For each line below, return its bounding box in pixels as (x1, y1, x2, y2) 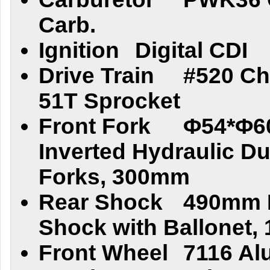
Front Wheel (39, 240, 168, 265)
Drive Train (39, 63, 154, 88)
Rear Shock (39, 190, 163, 215)
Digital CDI (135, 38, 248, 63)
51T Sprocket (39, 89, 180, 113)
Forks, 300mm (39, 165, 190, 189)
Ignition (39, 38, 125, 63)
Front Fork (39, 114, 151, 139)
